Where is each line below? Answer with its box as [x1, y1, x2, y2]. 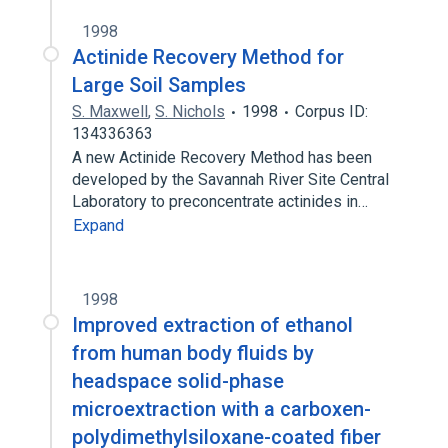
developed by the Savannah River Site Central [72, 170, 389, 189]
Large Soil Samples [72, 73, 246, 97]
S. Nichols [155, 102, 225, 121]
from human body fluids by [72, 341, 314, 365]
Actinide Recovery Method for [72, 45, 344, 69]
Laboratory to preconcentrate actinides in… [72, 192, 372, 211]
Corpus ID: [295, 102, 368, 121]
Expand [73, 216, 124, 235]
